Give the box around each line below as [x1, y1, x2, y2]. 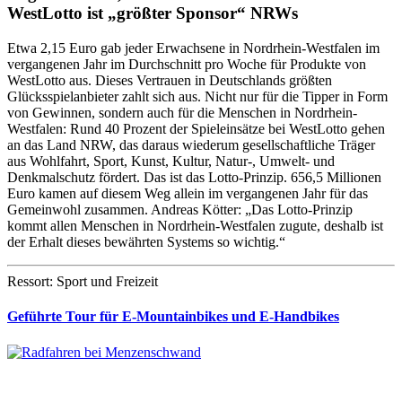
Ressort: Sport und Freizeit [7, 274, 158, 290]
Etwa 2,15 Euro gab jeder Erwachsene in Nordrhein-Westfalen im [7, 40, 380, 57]
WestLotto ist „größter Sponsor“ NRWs [7, 4, 298, 23]
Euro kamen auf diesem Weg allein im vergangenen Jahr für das [7, 186, 368, 202]
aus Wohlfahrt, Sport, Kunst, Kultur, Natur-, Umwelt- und [7, 153, 335, 170]
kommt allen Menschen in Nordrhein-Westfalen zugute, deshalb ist [7, 218, 383, 234]
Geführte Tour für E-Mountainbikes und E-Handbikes [7, 309, 339, 325]
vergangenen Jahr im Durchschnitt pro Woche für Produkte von [7, 57, 366, 73]
